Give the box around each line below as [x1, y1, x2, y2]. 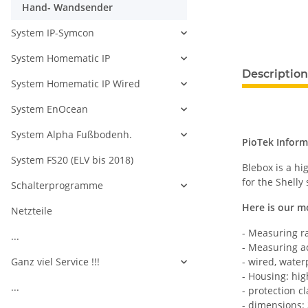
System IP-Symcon [11, 26, 94, 40]
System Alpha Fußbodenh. [11, 128, 132, 142]
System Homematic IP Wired [11, 77, 140, 91]
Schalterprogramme [11, 179, 103, 192]
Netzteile [11, 204, 52, 218]
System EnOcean [11, 102, 88, 116]
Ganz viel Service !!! [11, 255, 100, 269]
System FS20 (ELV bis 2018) [11, 153, 133, 167]
